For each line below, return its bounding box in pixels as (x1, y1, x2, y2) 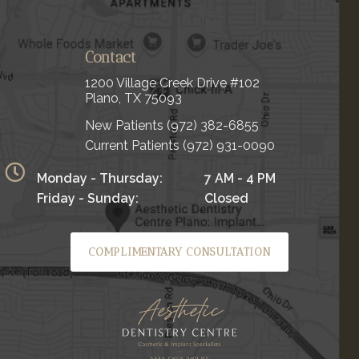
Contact (84, 48, 136, 67)
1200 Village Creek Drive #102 (84, 75, 260, 91)
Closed (204, 191, 248, 206)
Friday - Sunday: (37, 191, 139, 206)
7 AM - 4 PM (204, 171, 276, 186)
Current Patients (84, 138, 183, 153)
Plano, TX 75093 (84, 91, 182, 106)
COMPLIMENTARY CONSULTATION (88, 245, 271, 259)
